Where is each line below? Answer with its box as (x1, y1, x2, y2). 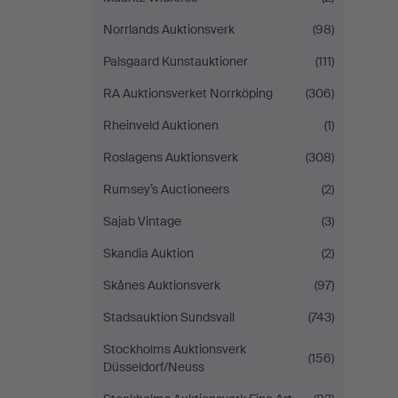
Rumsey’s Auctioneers (103, 181, 229, 197)
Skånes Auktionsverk (103, 277, 220, 293)
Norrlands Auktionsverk (103, 21, 235, 37)
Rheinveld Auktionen (103, 117, 219, 133)
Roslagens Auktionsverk (103, 149, 238, 165)
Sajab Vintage (103, 213, 181, 229)
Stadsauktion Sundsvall (103, 309, 235, 325)
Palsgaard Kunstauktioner (103, 53, 248, 69)
